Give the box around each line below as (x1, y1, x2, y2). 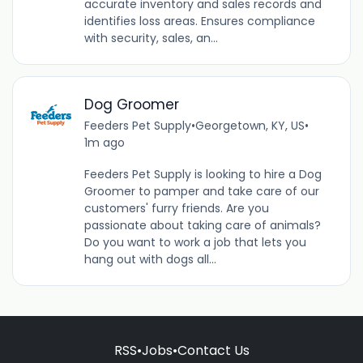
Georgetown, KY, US (194, 117, 305, 134)
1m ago (83, 134, 125, 151)
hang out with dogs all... (83, 250, 216, 267)
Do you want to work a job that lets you (83, 233, 306, 250)
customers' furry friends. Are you (83, 199, 269, 216)
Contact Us (177, 340, 250, 360)
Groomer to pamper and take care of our (83, 182, 319, 199)
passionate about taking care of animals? (83, 216, 321, 233)
